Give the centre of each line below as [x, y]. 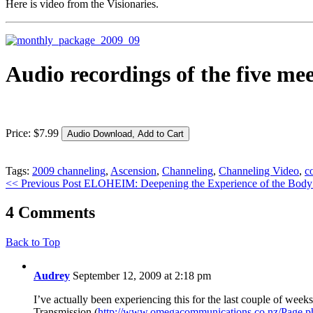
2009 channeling [69, 170]
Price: [20, 133]
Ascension [133, 170]
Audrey [52, 276]
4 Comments [50, 213]
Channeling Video [259, 170]
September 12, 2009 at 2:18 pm [142, 276]
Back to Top [33, 242]
